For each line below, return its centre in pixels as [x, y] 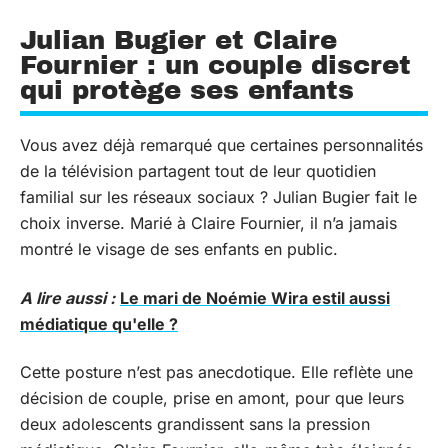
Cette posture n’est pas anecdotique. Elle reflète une [216, 372]
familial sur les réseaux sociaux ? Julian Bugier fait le [218, 197]
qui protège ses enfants [187, 90]
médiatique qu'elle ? [99, 323]
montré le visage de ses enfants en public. [179, 249]
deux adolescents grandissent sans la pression [195, 424]
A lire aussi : [67, 297]
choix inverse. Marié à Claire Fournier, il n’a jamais [208, 223]
